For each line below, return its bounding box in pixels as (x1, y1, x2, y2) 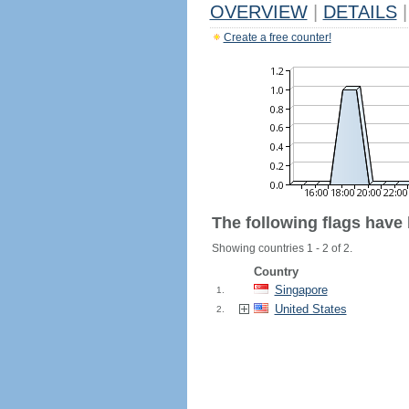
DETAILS (322, 2, 397, 22)
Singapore (274, 283, 328, 297)
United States (274, 302, 347, 316)
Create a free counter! (223, 31, 331, 44)
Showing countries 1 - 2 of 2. (211, 242, 352, 255)
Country (253, 265, 299, 278)
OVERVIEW (209, 2, 308, 22)
